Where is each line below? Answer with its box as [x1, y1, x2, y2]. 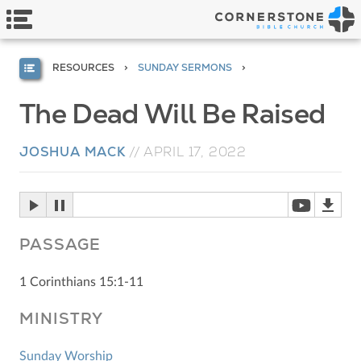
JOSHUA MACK [19, 143, 126, 160]
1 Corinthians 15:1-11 [19, 275, 143, 288]
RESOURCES [52, 61, 114, 74]
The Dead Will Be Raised [19, 95, 326, 131]
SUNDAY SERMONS [137, 61, 232, 74]
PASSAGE [19, 234, 101, 255]
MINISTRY [19, 308, 103, 329]
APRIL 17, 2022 [143, 143, 247, 160]
